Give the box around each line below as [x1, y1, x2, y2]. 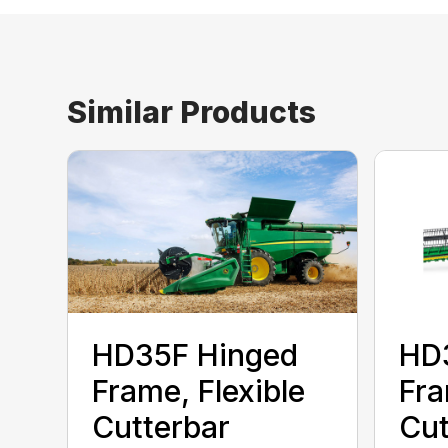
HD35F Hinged [92, 337, 299, 374]
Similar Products [67, 94, 317, 130]
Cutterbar [92, 409, 231, 446]
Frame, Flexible [92, 373, 306, 410]
